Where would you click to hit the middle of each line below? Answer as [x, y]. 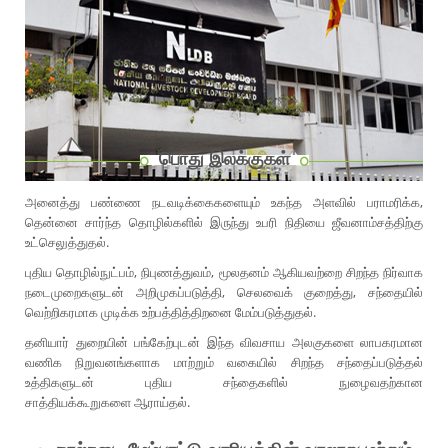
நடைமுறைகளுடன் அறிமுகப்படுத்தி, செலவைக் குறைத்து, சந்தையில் [224, 292]
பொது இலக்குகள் [224, 158]
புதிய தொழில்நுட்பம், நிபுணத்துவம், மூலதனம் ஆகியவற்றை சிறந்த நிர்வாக [224, 272]
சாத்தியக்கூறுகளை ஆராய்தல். [107, 402]
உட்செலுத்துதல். [67, 242]
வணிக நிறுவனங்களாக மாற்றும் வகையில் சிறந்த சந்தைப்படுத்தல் [224, 362]
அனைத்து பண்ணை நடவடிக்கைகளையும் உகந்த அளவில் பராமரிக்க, [224, 202]
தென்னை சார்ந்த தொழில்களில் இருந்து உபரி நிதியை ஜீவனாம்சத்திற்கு [224, 222]
